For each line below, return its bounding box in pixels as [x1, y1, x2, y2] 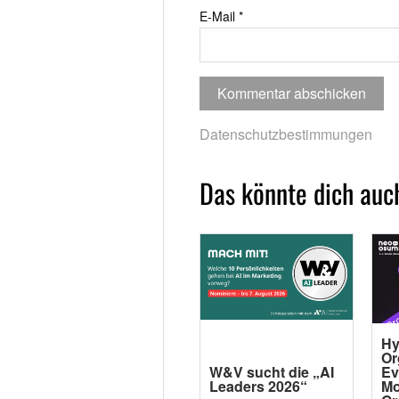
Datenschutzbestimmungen [199, 123, 372, 144]
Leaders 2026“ [208, 375, 307, 396]
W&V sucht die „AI [208, 361, 334, 382]
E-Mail [199, 6, 239, 25]
